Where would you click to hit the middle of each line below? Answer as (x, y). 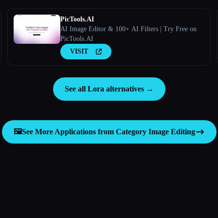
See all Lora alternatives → (109, 89)
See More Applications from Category (85, 131)
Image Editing (172, 131)
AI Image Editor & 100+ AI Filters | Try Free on (128, 29)
